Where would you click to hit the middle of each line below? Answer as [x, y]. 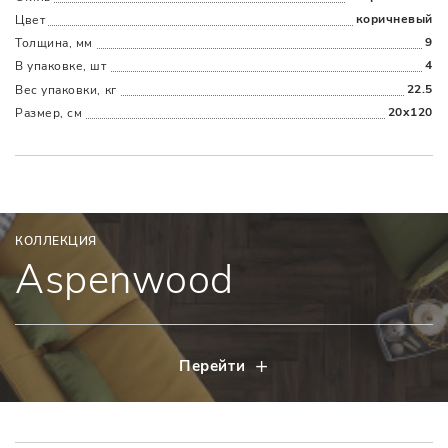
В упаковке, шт [61, 66]
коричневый [394, 18]
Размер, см [49, 112]
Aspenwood [124, 280]
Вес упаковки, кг [66, 89]
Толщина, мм [54, 43]
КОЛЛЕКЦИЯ [56, 241]
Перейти [212, 366]
